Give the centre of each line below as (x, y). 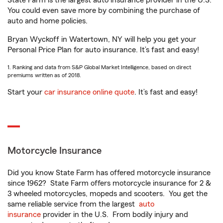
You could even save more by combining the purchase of (104, 10)
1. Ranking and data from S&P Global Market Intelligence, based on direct (99, 67)
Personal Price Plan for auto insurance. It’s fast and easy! (103, 50)
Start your (26, 92)
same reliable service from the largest (73, 204)
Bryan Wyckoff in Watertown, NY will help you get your (102, 39)
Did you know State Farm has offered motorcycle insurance (109, 173)
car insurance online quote (89, 92)
